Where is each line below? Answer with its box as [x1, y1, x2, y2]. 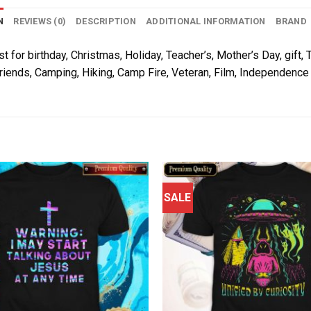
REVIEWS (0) [13, 15, 67, 26]
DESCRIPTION [76, 15, 136, 26]
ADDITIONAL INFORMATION [146, 15, 266, 26]
